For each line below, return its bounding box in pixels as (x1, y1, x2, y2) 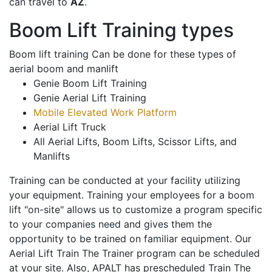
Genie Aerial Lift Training (33, 92, 146, 104)
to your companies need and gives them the (9, 218, 212, 231)
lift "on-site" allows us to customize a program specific (9, 203, 262, 216)
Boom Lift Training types (9, 18, 234, 42)
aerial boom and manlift (9, 63, 118, 75)
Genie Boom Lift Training (33, 77, 147, 90)
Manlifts (33, 150, 70, 163)
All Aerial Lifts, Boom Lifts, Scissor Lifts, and (33, 135, 237, 148)
